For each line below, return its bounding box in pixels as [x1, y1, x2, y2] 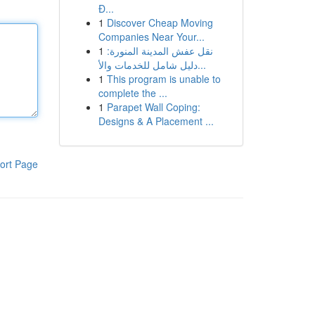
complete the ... [98, 86, 167, 100]
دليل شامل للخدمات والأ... [197, 58, 206, 72]
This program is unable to [106, 72, 221, 86]
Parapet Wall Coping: [106, 100, 200, 114]
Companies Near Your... [98, 30, 205, 44]
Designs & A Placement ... [98, 114, 214, 128]
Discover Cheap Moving [106, 15, 213, 30]
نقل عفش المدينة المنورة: [106, 44, 213, 58]
